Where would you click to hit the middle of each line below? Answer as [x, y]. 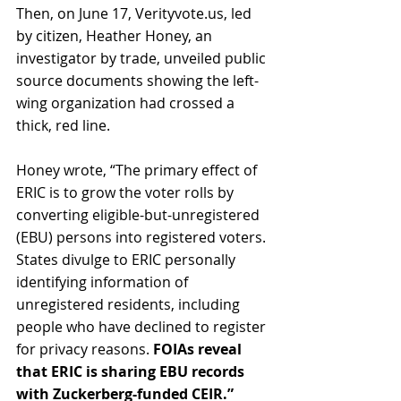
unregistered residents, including [130, 304]
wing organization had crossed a [127, 102]
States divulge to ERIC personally [128, 259]
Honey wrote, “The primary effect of [138, 170]
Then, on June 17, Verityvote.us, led [136, 13]
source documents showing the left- [137, 80]
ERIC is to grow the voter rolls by [127, 192]
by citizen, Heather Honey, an [116, 35]
